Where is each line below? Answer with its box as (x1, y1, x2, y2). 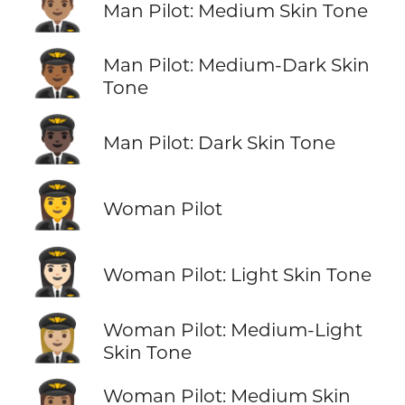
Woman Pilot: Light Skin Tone (102, 263, 372, 287)
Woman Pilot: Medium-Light (102, 317, 363, 341)
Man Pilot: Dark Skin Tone (102, 130, 335, 154)
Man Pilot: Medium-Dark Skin (102, 53, 370, 77)
